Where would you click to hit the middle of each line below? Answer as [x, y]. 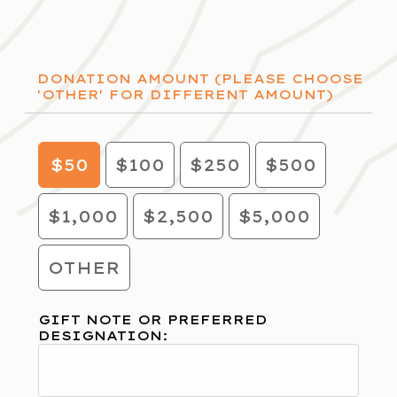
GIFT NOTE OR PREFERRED [153, 320]
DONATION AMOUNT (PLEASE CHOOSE [200, 79]
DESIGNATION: [103, 336]
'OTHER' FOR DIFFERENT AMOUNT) [185, 95]
